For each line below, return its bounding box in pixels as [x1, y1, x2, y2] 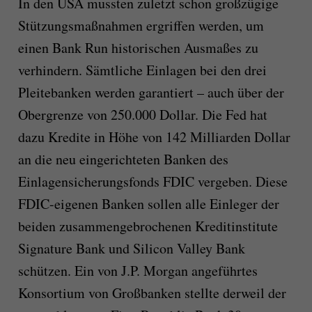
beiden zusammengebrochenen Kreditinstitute [17, 217, 278, 236]
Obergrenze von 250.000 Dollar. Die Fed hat [17, 105, 267, 125]
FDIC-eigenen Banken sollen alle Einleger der [17, 194, 279, 214]
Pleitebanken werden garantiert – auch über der [17, 83, 284, 102]
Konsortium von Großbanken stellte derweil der [17, 283, 286, 303]
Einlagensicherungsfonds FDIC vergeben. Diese [17, 172, 288, 192]
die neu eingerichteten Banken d [34, 150, 217, 169]
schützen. [17, 261, 75, 281]
